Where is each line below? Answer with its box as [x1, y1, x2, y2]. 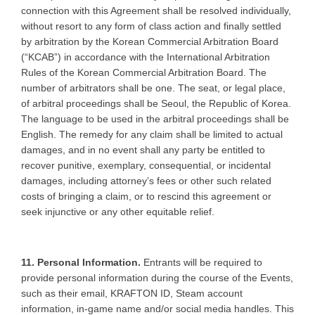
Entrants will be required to [141, 256, 262, 268]
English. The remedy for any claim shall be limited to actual [21, 128, 283, 140]
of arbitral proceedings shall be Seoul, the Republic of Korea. [21, 97, 291, 109]
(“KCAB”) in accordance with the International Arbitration [21, 51, 270, 63]
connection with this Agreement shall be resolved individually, [21, 4, 291, 16]
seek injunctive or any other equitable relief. [21, 205, 217, 217]
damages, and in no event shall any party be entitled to [21, 143, 265, 155]
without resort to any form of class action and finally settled [21, 20, 281, 32]
